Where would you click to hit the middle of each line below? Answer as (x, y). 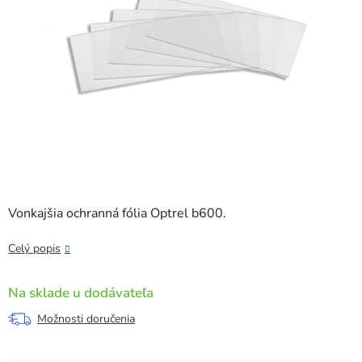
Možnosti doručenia (86, 319)
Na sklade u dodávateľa (81, 293)
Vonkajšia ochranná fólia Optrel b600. (117, 214)
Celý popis (34, 249)
